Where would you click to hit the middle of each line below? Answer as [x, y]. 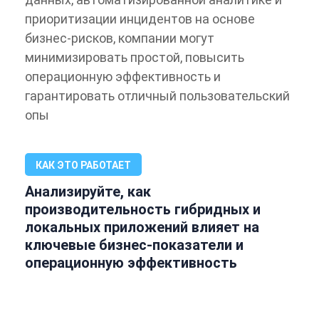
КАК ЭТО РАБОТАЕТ [83, 165]
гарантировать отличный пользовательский [157, 95]
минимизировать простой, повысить [135, 57]
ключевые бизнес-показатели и [134, 245]
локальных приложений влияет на [142, 227]
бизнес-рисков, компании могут [120, 38]
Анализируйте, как [88, 191]
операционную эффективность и [123, 76]
